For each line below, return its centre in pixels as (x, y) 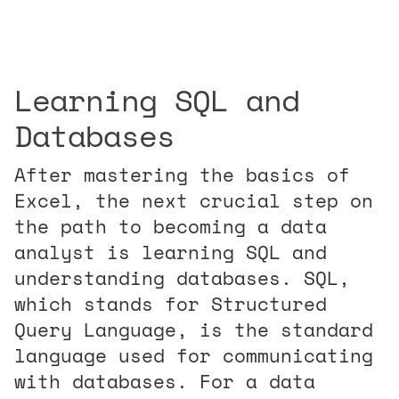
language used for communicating (194, 355)
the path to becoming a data (171, 226)
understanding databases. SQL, (182, 277)
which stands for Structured (171, 303)
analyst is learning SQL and (171, 252)
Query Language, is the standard (194, 329)
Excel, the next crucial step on (194, 200)
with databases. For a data (165, 381)
